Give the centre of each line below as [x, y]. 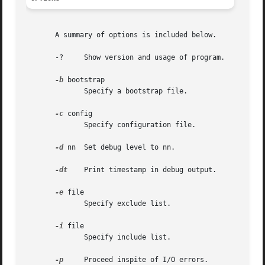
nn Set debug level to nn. [119, 148]
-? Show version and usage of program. [126, 58]
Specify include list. [43, 237]
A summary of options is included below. [122, 35]
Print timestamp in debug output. [142, 170]
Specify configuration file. [43, 125]
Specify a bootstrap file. [43, 91]
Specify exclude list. [43, 204]
